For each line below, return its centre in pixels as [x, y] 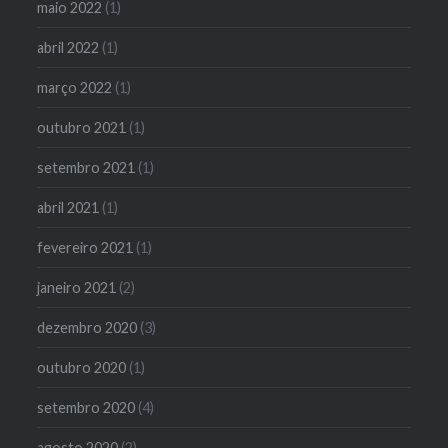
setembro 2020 [86, 407]
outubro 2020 [82, 367]
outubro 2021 [82, 127]
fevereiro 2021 [85, 247]
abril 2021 [68, 207]
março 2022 [75, 87]
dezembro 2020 [87, 327]
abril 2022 [68, 47]
